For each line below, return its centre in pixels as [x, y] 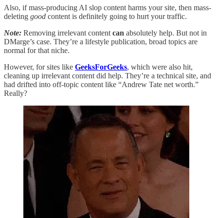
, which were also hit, [160, 67]
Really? [16, 93]
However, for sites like [39, 67]
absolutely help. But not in [165, 33]
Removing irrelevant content [67, 33]
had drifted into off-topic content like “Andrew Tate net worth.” [101, 84]
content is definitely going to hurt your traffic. [116, 16]
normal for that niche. [37, 50]
